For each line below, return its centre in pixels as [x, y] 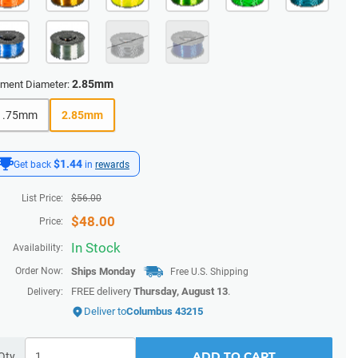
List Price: [42, 198]
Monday [117, 271]
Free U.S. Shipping [209, 272]
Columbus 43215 [165, 311]
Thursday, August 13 [181, 291]
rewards [112, 165]
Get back [34, 165]
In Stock [96, 248]
